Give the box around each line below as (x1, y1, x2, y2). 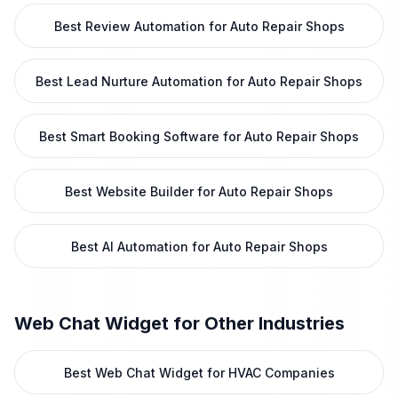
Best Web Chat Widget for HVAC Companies (63, 365, 335, 380)
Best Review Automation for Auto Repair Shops (53, 19, 345, 34)
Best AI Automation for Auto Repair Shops (70, 239, 328, 254)
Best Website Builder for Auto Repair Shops (65, 184, 333, 199)
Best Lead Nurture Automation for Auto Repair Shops (36, 74, 362, 89)
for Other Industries (169, 313, 345, 334)
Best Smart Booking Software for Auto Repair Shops (39, 129, 359, 144)
